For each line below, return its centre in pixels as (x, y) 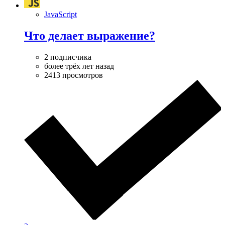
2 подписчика (68, 57)
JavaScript (61, 15)
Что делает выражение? (90, 36)
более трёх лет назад (79, 66)
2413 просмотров (74, 75)
